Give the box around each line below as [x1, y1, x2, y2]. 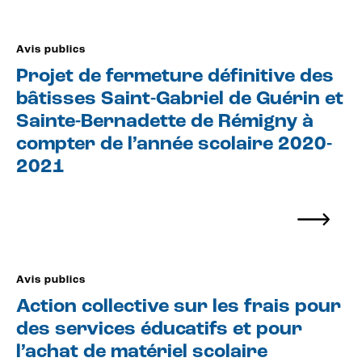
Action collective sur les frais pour [16, 297, 341, 317]
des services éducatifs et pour [16, 320, 302, 339]
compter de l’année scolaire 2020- [16, 135, 332, 154]
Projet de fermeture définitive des [16, 67, 334, 86]
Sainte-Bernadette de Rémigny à [16, 112, 314, 132]
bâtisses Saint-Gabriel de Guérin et [16, 90, 343, 109]
